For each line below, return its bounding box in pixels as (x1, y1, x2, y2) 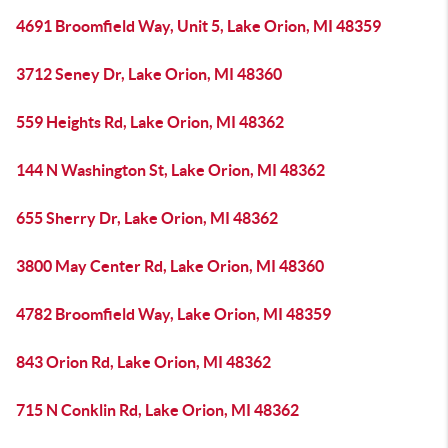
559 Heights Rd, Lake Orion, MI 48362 (16, 113, 284, 131)
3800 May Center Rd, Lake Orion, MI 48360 (16, 257, 324, 275)
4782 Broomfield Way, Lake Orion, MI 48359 (16, 305, 331, 323)
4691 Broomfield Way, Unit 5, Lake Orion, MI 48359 (16, 17, 381, 35)
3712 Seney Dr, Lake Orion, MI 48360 (16, 65, 282, 83)
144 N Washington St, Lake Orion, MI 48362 (16, 161, 325, 179)
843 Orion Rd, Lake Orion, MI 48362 (16, 353, 271, 371)
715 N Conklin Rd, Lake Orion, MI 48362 (16, 401, 299, 419)
